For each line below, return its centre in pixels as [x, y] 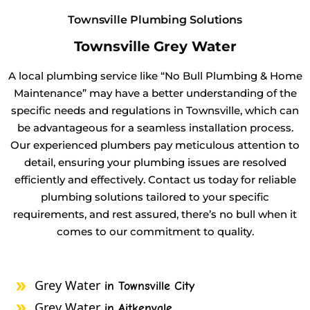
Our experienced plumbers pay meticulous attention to [155, 145]
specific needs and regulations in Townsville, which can [155, 110]
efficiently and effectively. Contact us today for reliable [155, 179]
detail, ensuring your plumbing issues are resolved [155, 162]
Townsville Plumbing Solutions [155, 19]
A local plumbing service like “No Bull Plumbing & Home [155, 75]
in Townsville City [147, 286]
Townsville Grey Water [155, 46]
